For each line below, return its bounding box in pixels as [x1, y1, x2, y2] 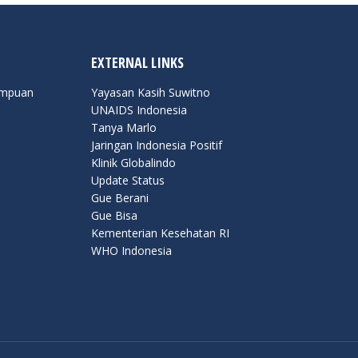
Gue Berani [90, 189, 149, 205]
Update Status [90, 172, 165, 188]
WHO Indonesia [90, 242, 172, 258]
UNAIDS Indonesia [90, 101, 187, 117]
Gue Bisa [90, 207, 137, 223]
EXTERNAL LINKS [90, 52, 184, 72]
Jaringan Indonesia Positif [90, 137, 222, 153]
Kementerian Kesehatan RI [90, 225, 229, 241]
